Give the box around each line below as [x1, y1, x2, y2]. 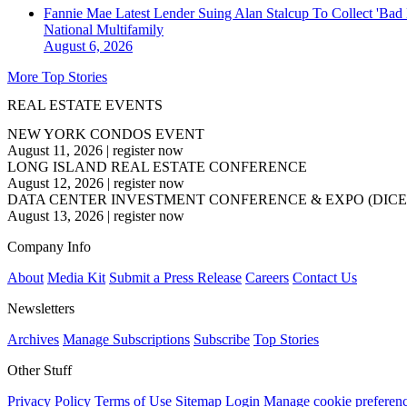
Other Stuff [7, 362, 72, 378]
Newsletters [7, 300, 74, 316]
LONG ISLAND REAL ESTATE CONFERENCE [7, 158, 307, 174]
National [44, 22, 96, 38]
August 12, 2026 [7, 174, 104, 191]
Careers [245, 269, 289, 285]
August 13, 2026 [7, 207, 104, 223]
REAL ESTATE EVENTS [7, 97, 163, 114]
